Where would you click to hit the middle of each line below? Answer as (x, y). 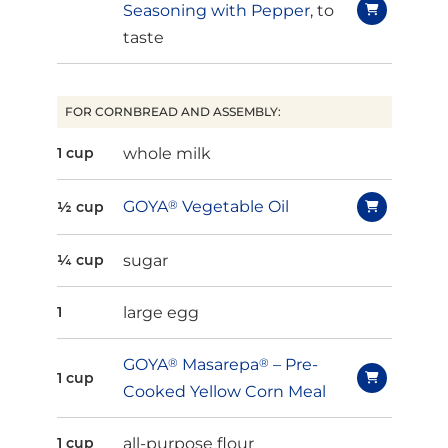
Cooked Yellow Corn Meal (224, 391)
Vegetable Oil (233, 207)
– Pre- (293, 364)
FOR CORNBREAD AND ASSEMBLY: (172, 111)
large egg (160, 312)
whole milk (166, 153)
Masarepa (218, 364)
